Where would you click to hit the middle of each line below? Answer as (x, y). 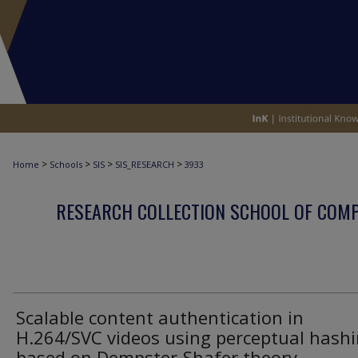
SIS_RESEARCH (145, 164)
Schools (66, 164)
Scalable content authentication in (160, 317)
